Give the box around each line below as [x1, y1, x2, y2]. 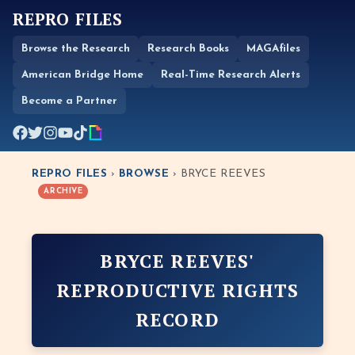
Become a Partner [21, 96, 117, 106]
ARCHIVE [44, 187, 83, 195]
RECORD [136, 307, 219, 332]
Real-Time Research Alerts [161, 70, 300, 80]
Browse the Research [21, 44, 130, 54]
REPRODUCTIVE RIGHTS [55, 278, 300, 303]
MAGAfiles [246, 44, 300, 54]
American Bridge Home [21, 70, 143, 80]
